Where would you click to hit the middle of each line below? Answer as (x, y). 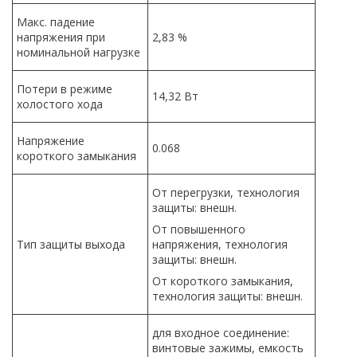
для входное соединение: (221, 332)
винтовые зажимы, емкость (228, 347)
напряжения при (61, 37)
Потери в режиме (65, 88)
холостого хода (60, 104)
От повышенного (199, 229)
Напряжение (51, 140)
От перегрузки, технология (226, 192)
